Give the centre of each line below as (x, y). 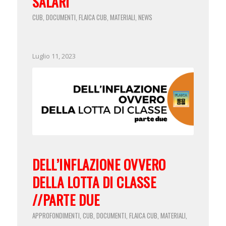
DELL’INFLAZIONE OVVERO (99, 164)
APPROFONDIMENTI (56, 215)
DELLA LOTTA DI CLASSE (94, 182)
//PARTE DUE (66, 200)
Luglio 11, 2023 (54, 56)
